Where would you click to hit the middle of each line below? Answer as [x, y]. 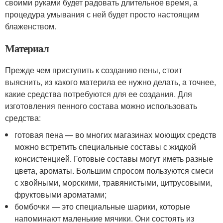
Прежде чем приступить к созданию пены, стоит [94, 70]
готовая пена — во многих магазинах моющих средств [116, 135]
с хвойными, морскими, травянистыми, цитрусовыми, [113, 182]
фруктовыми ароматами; [61, 194]
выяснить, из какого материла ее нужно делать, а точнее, [111, 82]
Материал [27, 48]
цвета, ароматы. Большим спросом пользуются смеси [114, 170]
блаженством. [31, 26]
